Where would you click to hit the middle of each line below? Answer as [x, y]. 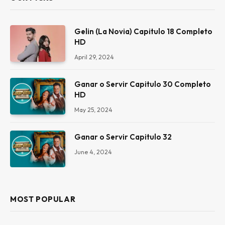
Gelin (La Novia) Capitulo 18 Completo [143, 31]
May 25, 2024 [93, 109]
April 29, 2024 [94, 57]
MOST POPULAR [43, 199]
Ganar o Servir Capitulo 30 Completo [143, 84]
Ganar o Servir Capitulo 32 [123, 137]
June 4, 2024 [93, 152]
